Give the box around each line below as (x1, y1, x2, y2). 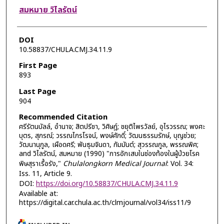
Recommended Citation (18, 111, 107, 123)
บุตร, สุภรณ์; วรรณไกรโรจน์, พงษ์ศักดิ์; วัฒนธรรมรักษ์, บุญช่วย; (18, 130, 196, 141)
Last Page (18, 85, 56, 97)
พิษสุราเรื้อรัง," (18, 158, 63, 169)
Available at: (18, 188, 58, 199)
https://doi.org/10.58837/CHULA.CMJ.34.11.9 (35, 178, 178, 189)
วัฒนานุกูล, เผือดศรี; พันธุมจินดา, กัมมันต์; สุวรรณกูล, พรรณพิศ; (18, 139, 198, 150)
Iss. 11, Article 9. (18, 168, 72, 179)
